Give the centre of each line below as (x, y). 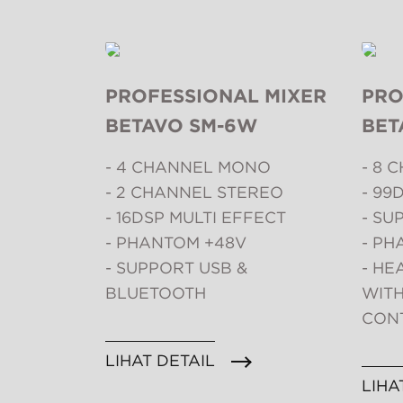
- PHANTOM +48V (176, 243)
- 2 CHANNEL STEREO (194, 193)
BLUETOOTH (156, 293)
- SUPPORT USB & (176, 268)
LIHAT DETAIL (160, 361)
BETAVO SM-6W (181, 126)
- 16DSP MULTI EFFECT (196, 218)
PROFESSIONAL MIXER (216, 96)
